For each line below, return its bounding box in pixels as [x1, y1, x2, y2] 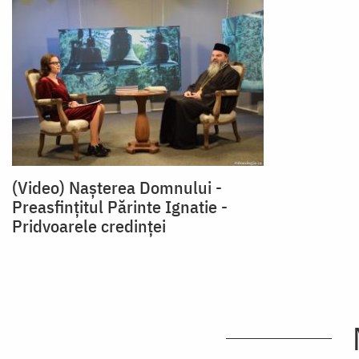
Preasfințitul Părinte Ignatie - [12, 195, 228, 219]
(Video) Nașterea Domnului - [12, 175, 222, 200]
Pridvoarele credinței [12, 214, 166, 238]
